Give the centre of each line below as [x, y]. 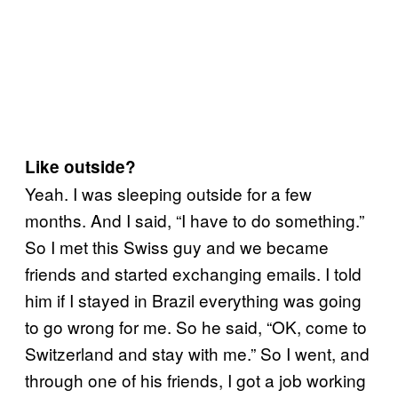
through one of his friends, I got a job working [195, 379]
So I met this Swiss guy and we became [177, 246]
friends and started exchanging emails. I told [193, 273]
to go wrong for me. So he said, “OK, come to [196, 326]
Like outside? [80, 166]
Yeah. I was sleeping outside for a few [168, 193]
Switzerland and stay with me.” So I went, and [197, 353]
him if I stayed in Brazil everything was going [193, 299]
